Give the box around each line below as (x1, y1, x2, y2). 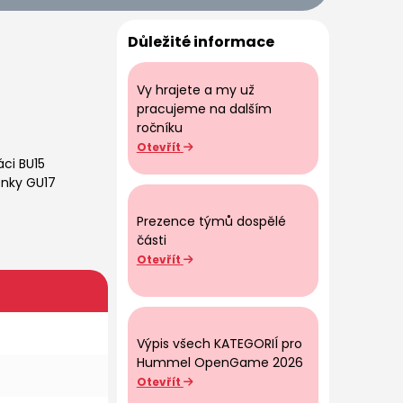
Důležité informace (127, 31, 274, 52)
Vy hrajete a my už (136, 80, 255, 99)
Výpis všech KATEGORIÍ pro (136, 334, 302, 353)
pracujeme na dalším (136, 99, 272, 118)
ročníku (136, 118, 183, 137)
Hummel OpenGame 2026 (136, 353, 303, 372)
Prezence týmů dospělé (136, 212, 286, 231)
